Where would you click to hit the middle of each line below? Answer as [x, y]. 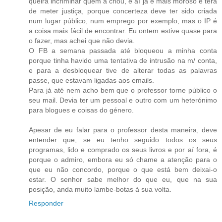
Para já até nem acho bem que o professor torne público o [123, 90]
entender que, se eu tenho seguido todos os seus [123, 139]
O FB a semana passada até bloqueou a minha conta [123, 50]
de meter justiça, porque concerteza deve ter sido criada [123, 11]
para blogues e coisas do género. [81, 110]
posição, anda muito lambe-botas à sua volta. [100, 189]
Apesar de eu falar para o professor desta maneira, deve [123, 130]
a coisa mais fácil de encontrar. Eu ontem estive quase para [123, 30]
